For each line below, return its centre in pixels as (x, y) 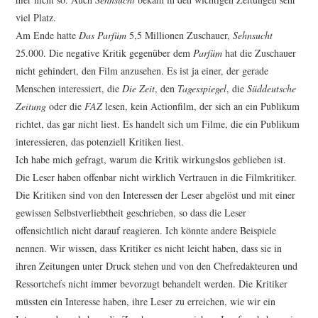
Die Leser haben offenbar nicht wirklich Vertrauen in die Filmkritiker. (157, 177)
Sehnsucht (253, 35)
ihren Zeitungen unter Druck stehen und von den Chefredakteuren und (157, 266)
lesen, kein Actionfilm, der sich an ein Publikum (203, 106)
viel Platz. (36, 18)
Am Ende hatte (48, 35)
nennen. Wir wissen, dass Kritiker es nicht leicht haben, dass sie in (149, 248)
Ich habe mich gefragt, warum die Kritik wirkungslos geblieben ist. (151, 160)
